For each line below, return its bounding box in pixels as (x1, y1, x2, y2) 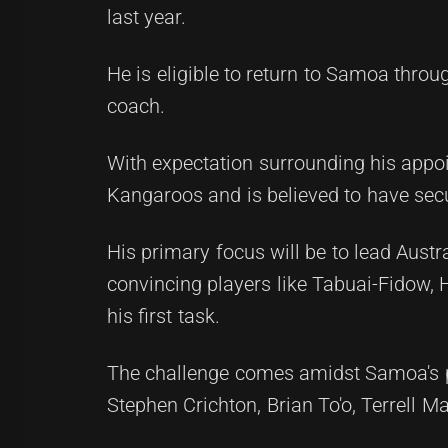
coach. (107, 94, 165, 118)
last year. (107, 5, 187, 29)
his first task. (107, 304, 220, 328)
